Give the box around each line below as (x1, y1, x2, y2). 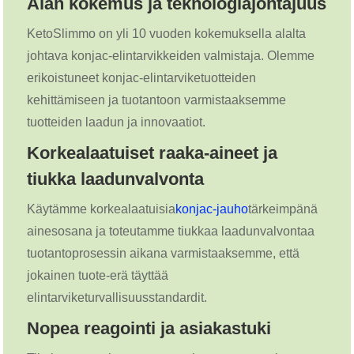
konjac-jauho (175, 201, 248, 216)
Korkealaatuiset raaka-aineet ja (27, 142, 277, 163)
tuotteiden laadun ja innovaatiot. (27, 115, 205, 129)
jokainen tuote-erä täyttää (27, 268, 168, 282)
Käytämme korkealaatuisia (27, 201, 175, 216)
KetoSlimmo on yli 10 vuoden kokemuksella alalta (27, 26, 306, 40)
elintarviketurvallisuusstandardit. (27, 290, 207, 304)
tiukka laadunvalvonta (27, 168, 204, 189)
